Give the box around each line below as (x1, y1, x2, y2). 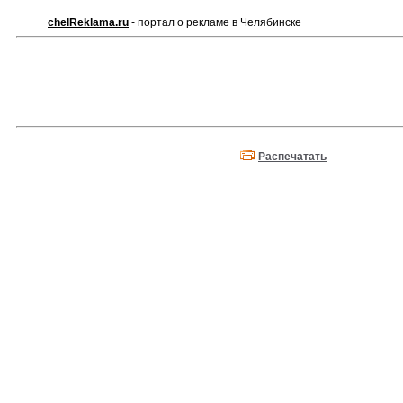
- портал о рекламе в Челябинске (129, 16, 301, 29)
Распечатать (258, 150, 327, 163)
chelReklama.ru (48, 16, 129, 29)
